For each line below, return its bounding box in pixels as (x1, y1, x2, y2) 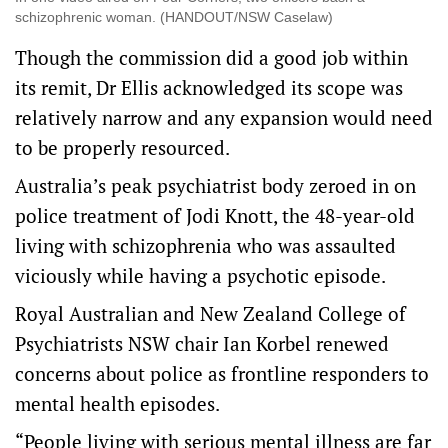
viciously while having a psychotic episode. (15, 263, 386, 289)
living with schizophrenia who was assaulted (15, 233, 396, 259)
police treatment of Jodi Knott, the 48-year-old (15, 203, 415, 229)
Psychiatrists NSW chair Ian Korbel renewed (15, 331, 389, 357)
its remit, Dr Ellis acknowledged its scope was (15, 75, 403, 101)
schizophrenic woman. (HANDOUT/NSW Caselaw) (15, 9, 333, 26)
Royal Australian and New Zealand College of (15, 301, 406, 327)
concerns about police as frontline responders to (15, 361, 429, 387)
